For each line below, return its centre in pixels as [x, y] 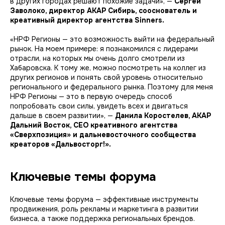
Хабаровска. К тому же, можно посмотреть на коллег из [108, 68]
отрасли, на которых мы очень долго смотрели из [97, 58]
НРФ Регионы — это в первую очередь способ [91, 96]
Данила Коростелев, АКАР [162, 115]
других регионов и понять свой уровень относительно [106, 77]
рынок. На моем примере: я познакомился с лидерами [104, 48]
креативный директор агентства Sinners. [87, 20]
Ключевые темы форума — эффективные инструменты [104, 199]
